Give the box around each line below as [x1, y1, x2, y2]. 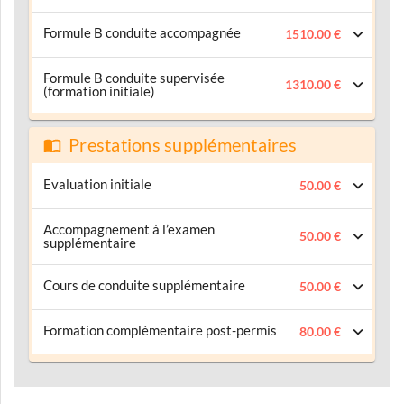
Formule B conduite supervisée [43, 69, 225, 86]
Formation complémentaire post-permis [43, 322, 277, 338]
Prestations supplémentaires [69, 134, 297, 155]
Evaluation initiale [43, 176, 151, 192]
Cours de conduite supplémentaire [43, 277, 245, 293]
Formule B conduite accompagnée [43, 24, 241, 41]
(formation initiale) [43, 83, 155, 99]
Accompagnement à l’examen [43, 221, 215, 237]
